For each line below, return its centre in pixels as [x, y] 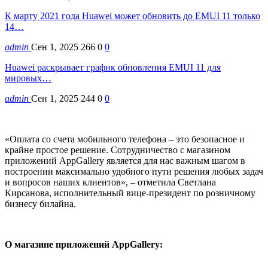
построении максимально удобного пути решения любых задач [134, 171]
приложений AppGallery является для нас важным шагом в [125, 160]
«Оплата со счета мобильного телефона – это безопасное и [125, 139]
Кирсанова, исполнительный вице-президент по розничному [130, 193]
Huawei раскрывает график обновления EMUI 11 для [113, 67]
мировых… [28, 78]
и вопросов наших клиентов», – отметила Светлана [110, 182]
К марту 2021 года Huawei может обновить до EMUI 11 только [133, 16]
